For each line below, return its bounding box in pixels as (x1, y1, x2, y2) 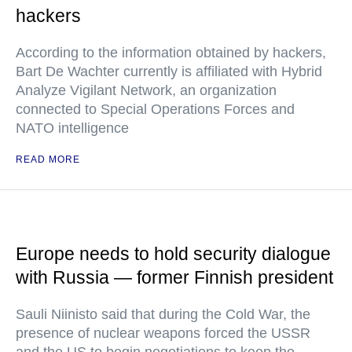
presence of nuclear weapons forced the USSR (16, 325, 310, 341)
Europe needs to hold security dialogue (16, 244, 331, 264)
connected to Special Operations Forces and (16, 101, 295, 117)
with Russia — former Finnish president (16, 267, 333, 288)
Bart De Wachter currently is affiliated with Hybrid (16, 64, 322, 79)
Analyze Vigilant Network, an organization (16, 82, 277, 98)
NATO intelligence (16, 120, 129, 136)
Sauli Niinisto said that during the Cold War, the (16, 306, 310, 322)
